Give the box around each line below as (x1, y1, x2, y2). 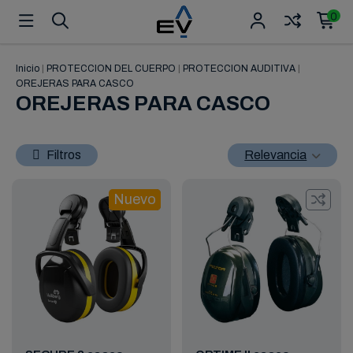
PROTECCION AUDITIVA (183, 63, 295, 74)
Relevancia (244, 147, 307, 162)
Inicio (16, 63, 39, 74)
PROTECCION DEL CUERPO (46, 63, 176, 74)
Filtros (46, 147, 81, 162)
